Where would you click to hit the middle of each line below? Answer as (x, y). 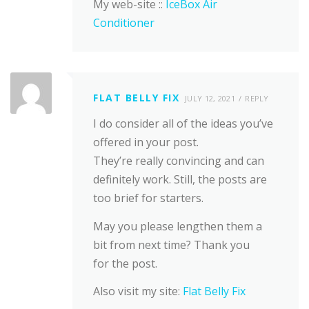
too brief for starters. (148, 198)
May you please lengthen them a (178, 226)
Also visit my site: (138, 291)
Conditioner (124, 23)
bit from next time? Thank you (171, 245)
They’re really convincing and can (179, 161)
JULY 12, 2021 (210, 99)
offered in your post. (146, 142)
